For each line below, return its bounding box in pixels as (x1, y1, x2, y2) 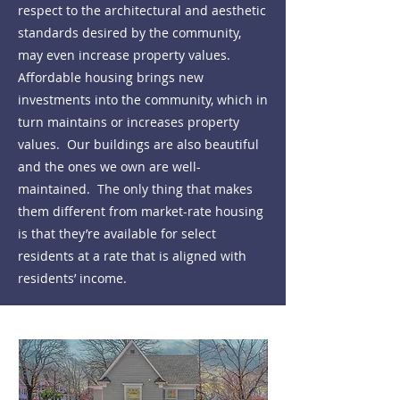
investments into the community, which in (18, 91, 268, 108)
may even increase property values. (18, 46, 234, 63)
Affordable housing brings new (18, 69, 204, 86)
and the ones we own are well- (18, 158, 201, 175)
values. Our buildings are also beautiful (18, 136, 259, 153)
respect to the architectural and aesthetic (18, 2, 266, 19)
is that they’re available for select (18, 225, 216, 242)
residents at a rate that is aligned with (18, 247, 246, 264)
